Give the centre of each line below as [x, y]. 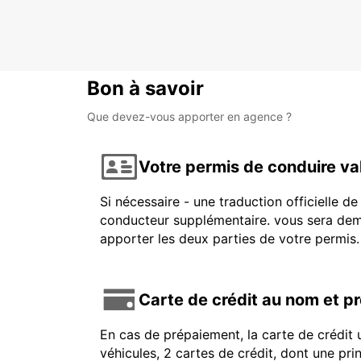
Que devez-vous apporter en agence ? [189, 117]
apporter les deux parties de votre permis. [230, 239]
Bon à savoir [145, 89]
